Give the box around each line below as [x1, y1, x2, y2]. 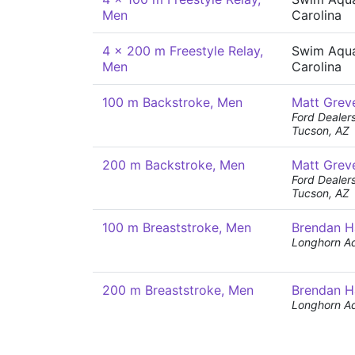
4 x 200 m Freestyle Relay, [102, 43, 263, 59]
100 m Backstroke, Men [102, 94, 242, 110]
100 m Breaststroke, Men [102, 219, 251, 235]
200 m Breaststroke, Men [102, 282, 254, 298]
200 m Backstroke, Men [102, 157, 245, 173]
